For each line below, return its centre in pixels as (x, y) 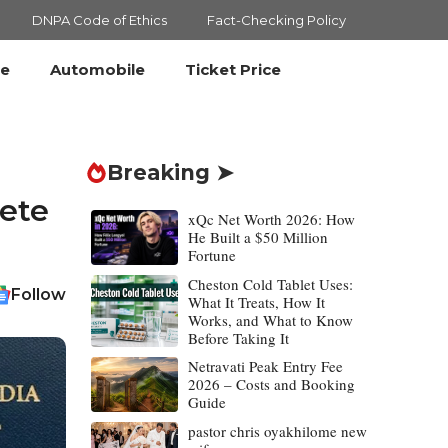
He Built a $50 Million (257, 237)
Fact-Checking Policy (276, 20)
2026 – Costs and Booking (271, 384)
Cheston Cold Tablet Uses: (270, 284)
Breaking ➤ (170, 172)
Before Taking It (238, 338)
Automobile (98, 69)
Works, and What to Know (270, 320)
